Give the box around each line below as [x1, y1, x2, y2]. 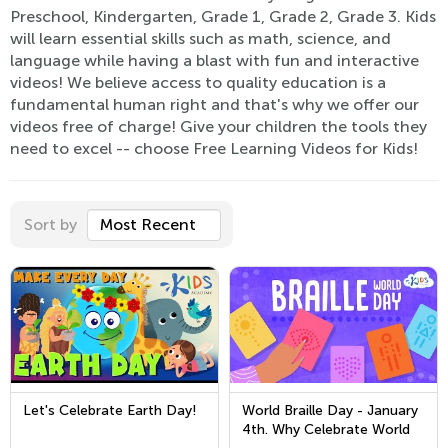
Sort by [24, 215, 77, 234]
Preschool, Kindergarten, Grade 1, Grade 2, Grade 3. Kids [10, 7, 436, 26]
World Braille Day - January [242, 402, 418, 419]
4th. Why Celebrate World [242, 421, 410, 438]
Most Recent [100, 215, 196, 234]
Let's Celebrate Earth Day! [23, 402, 197, 419]
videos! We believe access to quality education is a [10, 73, 386, 92]
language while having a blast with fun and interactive [10, 51, 419, 70]
